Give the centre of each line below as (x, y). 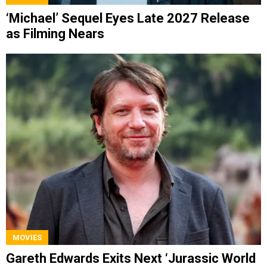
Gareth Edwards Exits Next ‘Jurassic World (131, 258)
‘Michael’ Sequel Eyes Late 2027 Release (128, 18)
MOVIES (27, 237)
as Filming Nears (55, 34)
